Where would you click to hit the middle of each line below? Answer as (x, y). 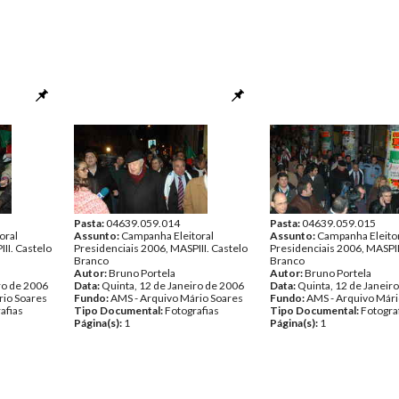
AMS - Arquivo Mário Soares (177, 298)
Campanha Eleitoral (167, 236)
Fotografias (192, 310)
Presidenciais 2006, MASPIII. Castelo (161, 248)
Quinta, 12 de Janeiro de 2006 (173, 285)
